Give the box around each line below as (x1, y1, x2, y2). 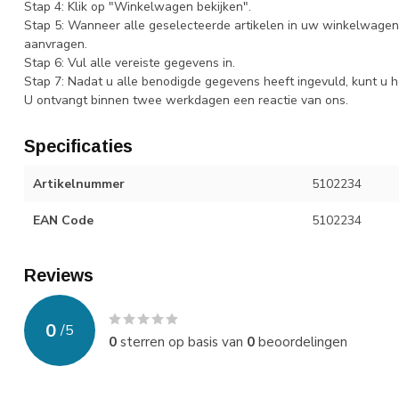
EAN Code (33, 212, 94, 230)
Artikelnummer (33, 175, 125, 193)
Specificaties (24, 136, 133, 157)
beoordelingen (255, 332, 347, 352)
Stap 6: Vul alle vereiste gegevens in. (24, 54, 235, 72)
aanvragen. (24, 36, 87, 53)
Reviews (24, 265, 94, 286)
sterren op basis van (117, 332, 247, 352)
